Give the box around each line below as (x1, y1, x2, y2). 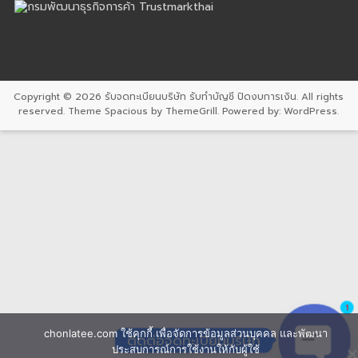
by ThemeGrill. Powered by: (148, 103, 284, 118)
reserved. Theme (18, 103, 105, 118)
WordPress (284, 103, 338, 118)
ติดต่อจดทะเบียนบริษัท (127, 329, 261, 350)
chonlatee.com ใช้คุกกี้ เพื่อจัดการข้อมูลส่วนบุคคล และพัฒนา (44, 327, 328, 340)
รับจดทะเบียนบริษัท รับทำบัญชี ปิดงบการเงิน (105, 89, 297, 104)
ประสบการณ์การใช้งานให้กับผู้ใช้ (112, 343, 260, 356)
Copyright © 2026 (14, 89, 105, 104)
